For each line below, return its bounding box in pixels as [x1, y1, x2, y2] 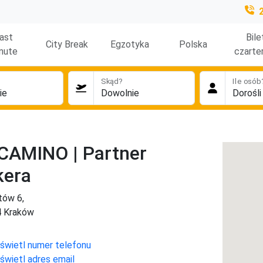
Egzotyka [110, 39, 150, 50]
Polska [179, 39, 208, 50]
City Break [45, 39, 88, 50]
